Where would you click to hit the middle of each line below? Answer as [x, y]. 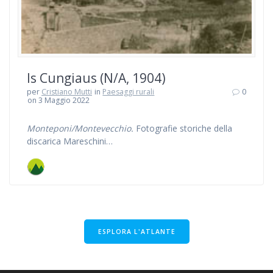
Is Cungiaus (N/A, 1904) [96, 78]
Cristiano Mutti [67, 92]
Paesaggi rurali [129, 92]
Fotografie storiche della [183, 129]
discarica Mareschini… [70, 141]
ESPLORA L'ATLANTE [136, 231]
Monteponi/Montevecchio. [80, 129]
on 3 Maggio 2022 [59, 101]
